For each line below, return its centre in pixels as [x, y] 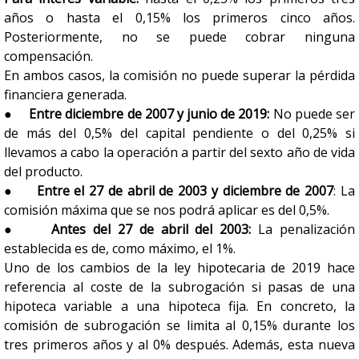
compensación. [48, 56]
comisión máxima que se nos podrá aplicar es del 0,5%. [167, 210]
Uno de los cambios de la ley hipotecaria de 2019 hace [179, 268]
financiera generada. [65, 95]
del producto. [43, 171]
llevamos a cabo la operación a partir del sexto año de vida [179, 152]
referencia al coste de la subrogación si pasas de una [179, 287]
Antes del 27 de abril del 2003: [155, 229]
